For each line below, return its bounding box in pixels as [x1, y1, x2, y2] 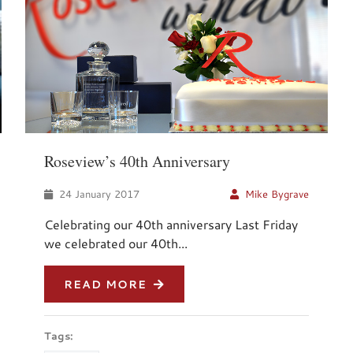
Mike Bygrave [244, 187, 309, 200]
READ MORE [64, 276, 151, 292]
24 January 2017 [56, 187, 140, 200]
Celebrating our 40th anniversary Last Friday [44, 215, 299, 232]
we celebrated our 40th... [44, 234, 188, 251]
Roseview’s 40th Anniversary [44, 150, 231, 172]
